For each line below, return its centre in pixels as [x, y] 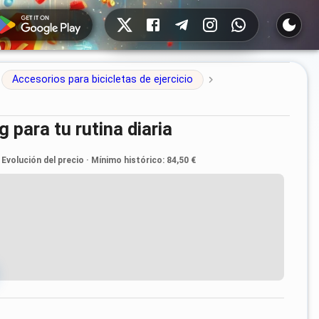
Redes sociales [136, 16]
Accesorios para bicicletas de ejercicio [102, 79]
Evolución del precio [43, 160]
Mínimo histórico [127, 160]
